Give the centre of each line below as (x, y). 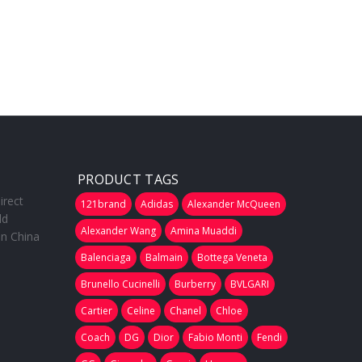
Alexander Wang (118, 231)
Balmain (164, 258)
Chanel (185, 311)
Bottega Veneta (232, 258)
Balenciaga (105, 258)
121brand (103, 204)
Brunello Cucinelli (120, 284)
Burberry (195, 284)
